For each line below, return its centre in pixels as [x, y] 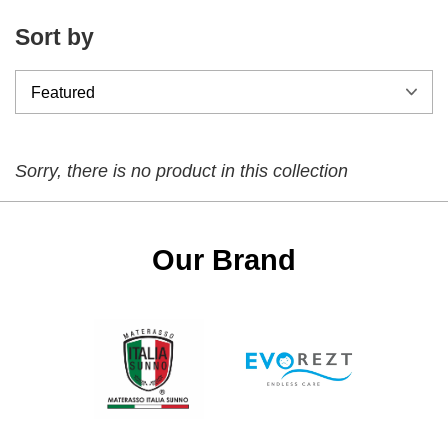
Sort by [54, 36]
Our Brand [224, 259]
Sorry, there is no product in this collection [181, 170]
